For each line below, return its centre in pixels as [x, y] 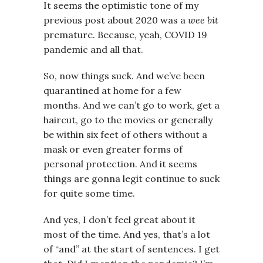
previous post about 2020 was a [116, 20]
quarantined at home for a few [112, 90]
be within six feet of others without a [125, 134]
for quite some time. [89, 193]
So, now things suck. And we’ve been [124, 75]
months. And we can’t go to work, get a [131, 105]
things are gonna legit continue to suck [131, 178]
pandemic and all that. [93, 49]
